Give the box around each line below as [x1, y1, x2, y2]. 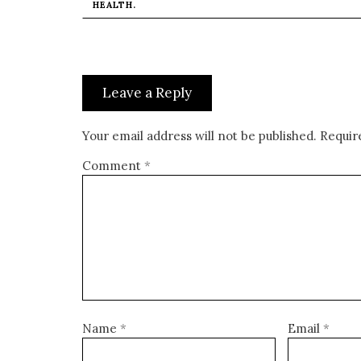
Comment [82, 158, 144, 173]
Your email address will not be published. [82, 128, 317, 143]
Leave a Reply [102, 84, 192, 102]
